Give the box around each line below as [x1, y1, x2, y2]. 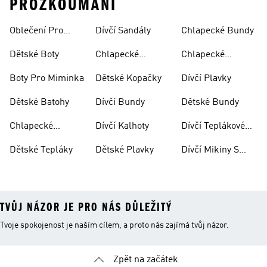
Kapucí [181, 160, 210, 169]
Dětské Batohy [10, 98, 69, 107]
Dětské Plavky [95, 145, 154, 155]
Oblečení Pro [10, 26, 63, 36]
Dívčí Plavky [181, 74, 231, 83]
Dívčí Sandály [95, 26, 151, 36]
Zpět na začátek [113, 255, 178, 265]
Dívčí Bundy [95, 98, 145, 107]
